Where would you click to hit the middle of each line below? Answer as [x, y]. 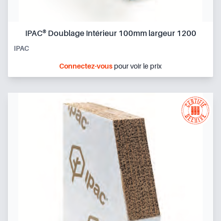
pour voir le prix [137, 66]
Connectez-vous [86, 66]
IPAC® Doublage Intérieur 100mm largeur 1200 [110, 33]
